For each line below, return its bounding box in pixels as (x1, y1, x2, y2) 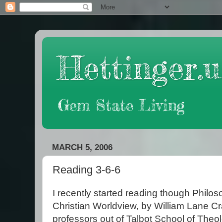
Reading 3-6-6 (53, 164, 120, 176)
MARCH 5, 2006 (52, 142, 112, 152)
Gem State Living (58, 96, 184, 115)
